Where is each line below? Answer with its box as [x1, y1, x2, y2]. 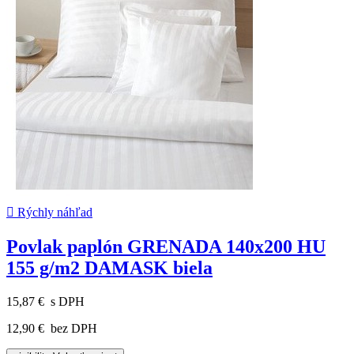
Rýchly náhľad [14, 205, 92, 220]
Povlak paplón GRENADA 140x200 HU [6, 236, 326, 258]
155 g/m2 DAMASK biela [6, 258, 213, 279]
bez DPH [47, 321, 97, 335]
